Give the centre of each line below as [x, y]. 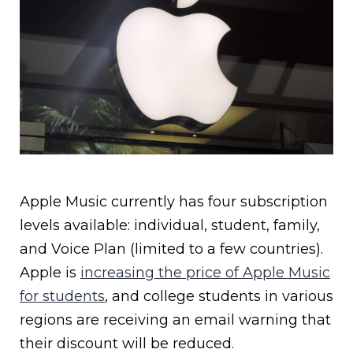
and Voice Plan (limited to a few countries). [171, 249]
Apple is [50, 272]
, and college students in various [219, 296]
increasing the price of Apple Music [205, 272]
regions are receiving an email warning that [175, 320]
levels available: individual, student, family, [170, 225]
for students [62, 296]
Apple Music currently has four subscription [174, 201]
